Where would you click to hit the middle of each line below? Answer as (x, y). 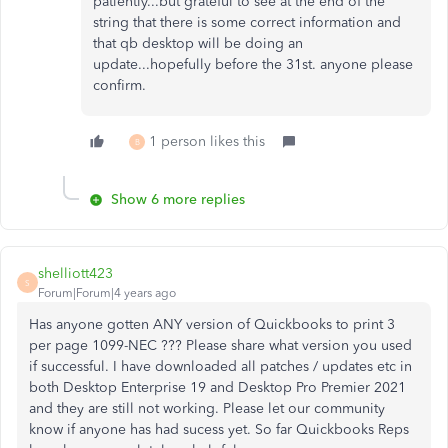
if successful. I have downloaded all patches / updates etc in (220, 366)
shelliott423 (75, 273)
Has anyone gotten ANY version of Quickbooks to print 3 (212, 324)
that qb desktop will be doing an (198, 43)
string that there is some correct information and (247, 22)
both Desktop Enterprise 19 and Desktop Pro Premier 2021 (217, 387)
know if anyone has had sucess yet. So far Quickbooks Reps (219, 429)
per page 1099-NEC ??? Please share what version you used (220, 345)
